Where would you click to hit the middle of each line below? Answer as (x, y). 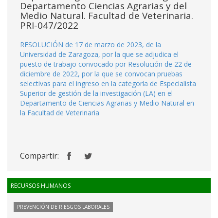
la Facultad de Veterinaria (60, 113)
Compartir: (39, 156)
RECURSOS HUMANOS (41, 186)
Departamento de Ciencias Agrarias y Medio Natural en (107, 103)
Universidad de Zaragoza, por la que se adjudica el (99, 54)
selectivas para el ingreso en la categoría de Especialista (108, 83)
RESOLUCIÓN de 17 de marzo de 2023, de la (91, 45)
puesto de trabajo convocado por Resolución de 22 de (106, 64)
